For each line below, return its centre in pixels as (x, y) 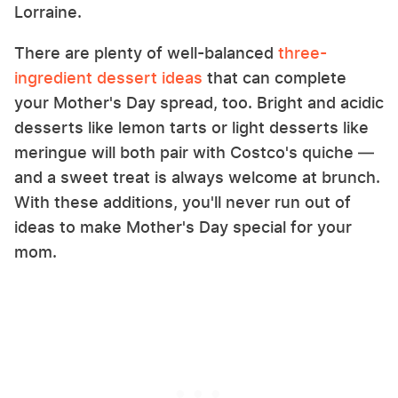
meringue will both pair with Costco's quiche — (194, 153)
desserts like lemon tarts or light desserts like (191, 128)
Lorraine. (50, 12)
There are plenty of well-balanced (146, 53)
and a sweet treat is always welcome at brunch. (197, 178)
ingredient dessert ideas (108, 78)
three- (302, 53)
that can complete (275, 78)
